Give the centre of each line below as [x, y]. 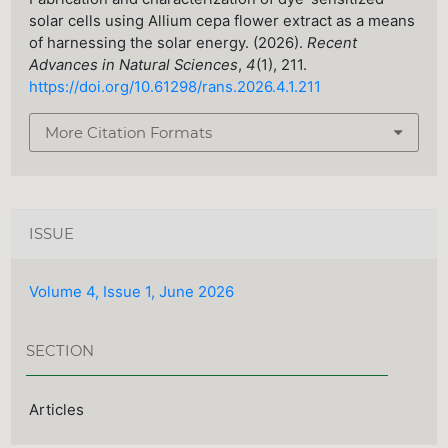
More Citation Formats [129, 132]
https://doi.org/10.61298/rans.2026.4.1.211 [175, 87]
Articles [57, 409]
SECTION [60, 350]
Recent [332, 43]
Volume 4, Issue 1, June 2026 [132, 292]
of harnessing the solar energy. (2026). [168, 43]
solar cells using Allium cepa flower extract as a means [222, 21]
